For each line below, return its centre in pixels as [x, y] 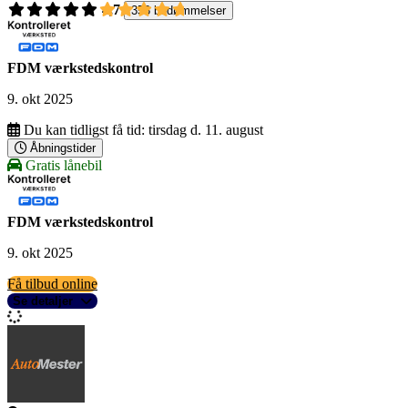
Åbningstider [63, 148]
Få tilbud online [52, 284]
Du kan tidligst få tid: [84, 130]
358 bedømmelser [178, 11]
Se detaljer [43, 301]
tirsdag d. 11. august [206, 130]
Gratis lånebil [62, 166]
